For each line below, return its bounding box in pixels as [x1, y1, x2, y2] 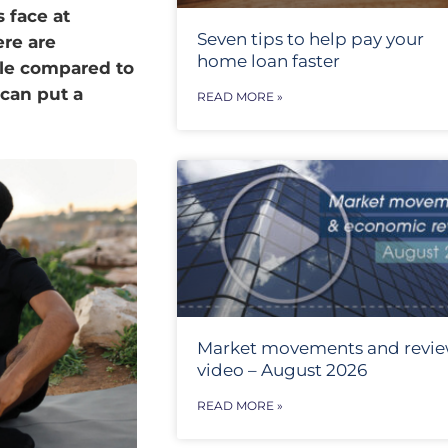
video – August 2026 [196, 360, 367, 381]
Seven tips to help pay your [196, 28, 424, 49]
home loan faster [196, 50, 340, 71]
